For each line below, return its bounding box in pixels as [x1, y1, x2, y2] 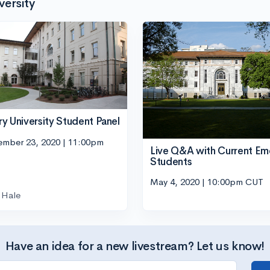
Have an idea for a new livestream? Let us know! [5, 239, 265, 254]
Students [150, 155, 192, 168]
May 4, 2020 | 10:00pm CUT [150, 176, 263, 188]
